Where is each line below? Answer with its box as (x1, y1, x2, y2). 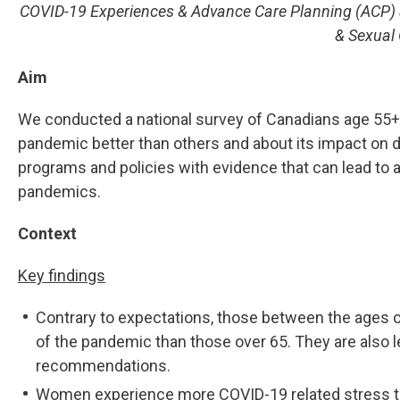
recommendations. (36, 355, 171, 375)
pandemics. (18, 181, 101, 201)
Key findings (18, 265, 105, 285)
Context (18, 223, 77, 243)
